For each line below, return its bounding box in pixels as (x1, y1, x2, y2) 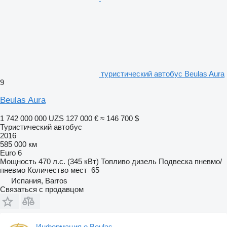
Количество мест (27, 165, 87, 174)
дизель (132, 157, 157, 166)
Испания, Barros (11, 176, 67, 185)
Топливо (101, 157, 130, 166)
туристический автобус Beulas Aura (101, 69, 224, 78)
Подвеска (159, 157, 193, 166)
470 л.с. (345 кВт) (39, 157, 99, 166)
